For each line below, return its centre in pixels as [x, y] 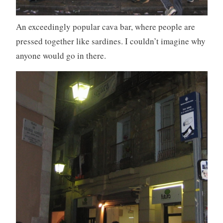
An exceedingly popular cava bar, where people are [105, 26]
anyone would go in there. [61, 55]
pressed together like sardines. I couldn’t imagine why [111, 41]
